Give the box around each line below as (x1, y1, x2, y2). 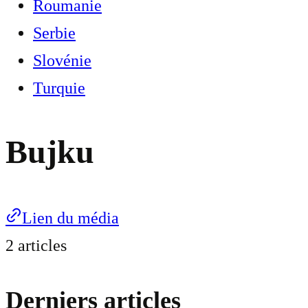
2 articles (5, 236, 67, 255)
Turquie (33, 79, 85, 97)
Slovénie (33, 52, 91, 69)
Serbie (33, 24, 76, 42)
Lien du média (22, 209, 119, 228)
